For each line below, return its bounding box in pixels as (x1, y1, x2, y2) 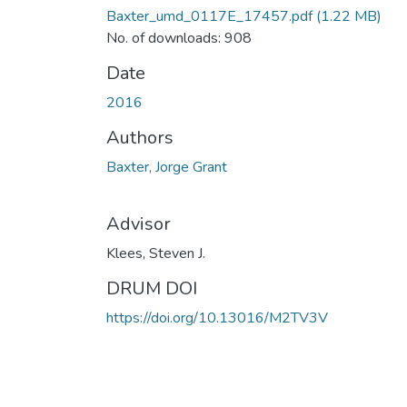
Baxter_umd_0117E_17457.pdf (106, 5, 313, 26)
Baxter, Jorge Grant (106, 156, 227, 177)
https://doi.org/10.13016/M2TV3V (106, 307, 328, 328)
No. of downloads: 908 (106, 27, 252, 48)
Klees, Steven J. (106, 243, 205, 263)
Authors (106, 124, 174, 150)
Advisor (106, 211, 171, 236)
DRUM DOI (106, 275, 197, 301)
